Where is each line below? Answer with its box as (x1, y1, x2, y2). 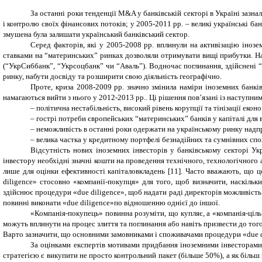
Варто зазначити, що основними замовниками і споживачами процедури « (3, 230, 247, 239)
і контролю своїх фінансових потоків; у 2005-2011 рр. (3, 19, 185, 29)
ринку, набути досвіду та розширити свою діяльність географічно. (3, 72, 222, 81)
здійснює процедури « (3, 188, 78, 197)
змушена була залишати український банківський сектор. (3, 30, 189, 39)
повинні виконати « (3, 198, 67, 208)
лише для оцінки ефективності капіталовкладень (3, 167, 166, 176)
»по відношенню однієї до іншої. (110, 198, 220, 208)
